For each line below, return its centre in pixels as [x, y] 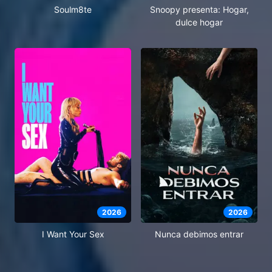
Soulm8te [73, 9]
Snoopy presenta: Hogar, [199, 9]
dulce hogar [199, 22]
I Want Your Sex [73, 234]
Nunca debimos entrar [199, 234]
